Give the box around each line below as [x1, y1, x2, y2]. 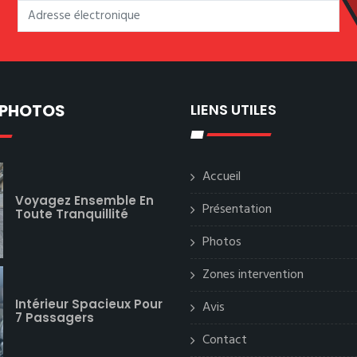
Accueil [202, 167, 241, 187]
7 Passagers [15, 309, 94, 327]
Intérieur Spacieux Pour [15, 296, 163, 313]
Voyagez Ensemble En [15, 192, 154, 210]
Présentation [202, 199, 272, 220]
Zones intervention [202, 265, 304, 285]
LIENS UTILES [190, 100, 277, 120]
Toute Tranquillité [15, 206, 128, 223]
